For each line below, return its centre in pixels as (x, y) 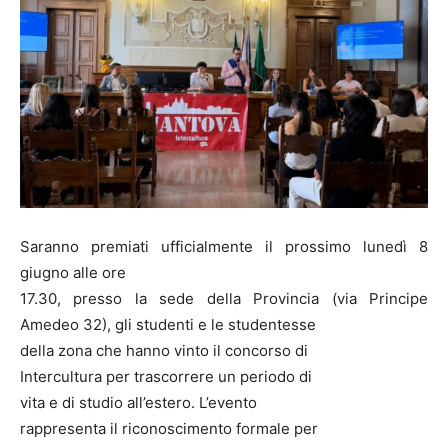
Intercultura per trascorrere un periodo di (166, 376)
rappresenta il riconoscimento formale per (169, 428)
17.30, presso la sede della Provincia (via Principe (224, 298)
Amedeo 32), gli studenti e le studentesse (168, 324)
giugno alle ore (73, 272)
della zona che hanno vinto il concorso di (164, 350)
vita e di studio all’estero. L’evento (138, 402)
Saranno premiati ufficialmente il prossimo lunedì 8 (224, 246)
